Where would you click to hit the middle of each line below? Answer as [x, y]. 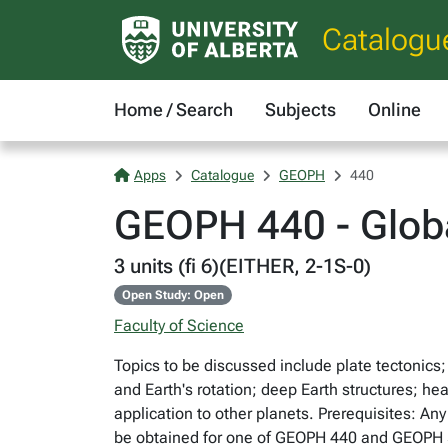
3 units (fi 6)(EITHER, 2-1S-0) [242, 266]
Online [394, 109]
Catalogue [222, 175]
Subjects [300, 109]
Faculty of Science [179, 325]
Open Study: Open [172, 295]
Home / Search [173, 109]
